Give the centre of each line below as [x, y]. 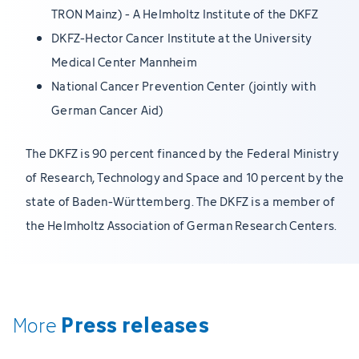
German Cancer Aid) [108, 110]
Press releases [135, 324]
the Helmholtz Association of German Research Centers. [182, 226]
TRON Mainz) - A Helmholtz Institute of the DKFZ [185, 14]
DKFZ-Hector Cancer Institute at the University [182, 38]
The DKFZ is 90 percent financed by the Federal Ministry [182, 153]
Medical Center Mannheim [124, 62]
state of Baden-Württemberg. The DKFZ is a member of [180, 202]
